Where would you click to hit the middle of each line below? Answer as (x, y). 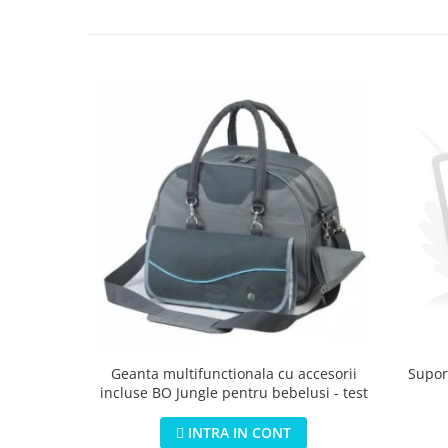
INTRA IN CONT (239, 432)
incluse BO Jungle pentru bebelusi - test (233, 392)
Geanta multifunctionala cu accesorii (233, 373)
